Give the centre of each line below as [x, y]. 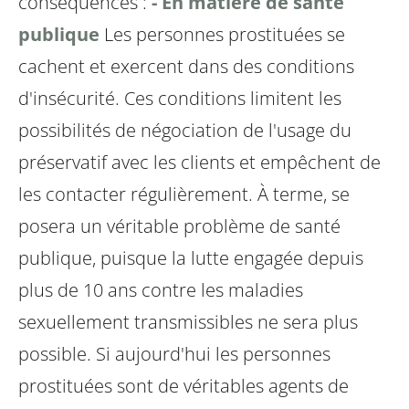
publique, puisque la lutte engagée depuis [191, 258]
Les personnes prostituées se [225, 35]
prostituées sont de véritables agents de [184, 386]
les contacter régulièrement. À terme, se [184, 194]
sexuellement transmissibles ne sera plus [188, 322]
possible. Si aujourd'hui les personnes [174, 354]
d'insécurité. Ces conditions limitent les [180, 99]
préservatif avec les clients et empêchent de [199, 163]
